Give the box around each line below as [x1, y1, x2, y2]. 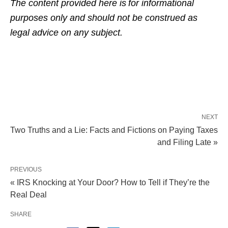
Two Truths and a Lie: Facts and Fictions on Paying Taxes [10, 126, 218, 135]
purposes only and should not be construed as [10, 13, 197, 23]
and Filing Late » [157, 138, 218, 147]
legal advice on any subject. [10, 27, 123, 38]
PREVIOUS [10, 166, 42, 174]
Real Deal [10, 190, 47, 199]
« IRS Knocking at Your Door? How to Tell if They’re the [10, 178, 210, 187]
